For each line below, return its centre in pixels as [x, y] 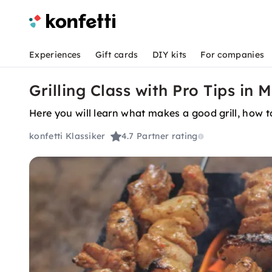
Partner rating [167, 136]
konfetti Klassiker [67, 136]
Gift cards [117, 55]
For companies [233, 55]
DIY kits [169, 55]
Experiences [55, 55]
